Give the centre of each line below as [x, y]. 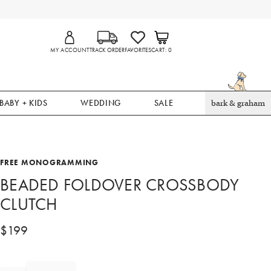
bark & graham [238, 103]
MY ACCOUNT [70, 50]
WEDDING [101, 103]
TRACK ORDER [107, 50]
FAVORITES [138, 50]
